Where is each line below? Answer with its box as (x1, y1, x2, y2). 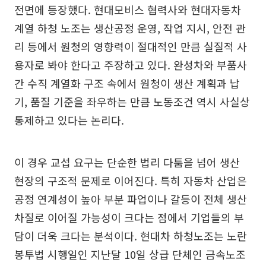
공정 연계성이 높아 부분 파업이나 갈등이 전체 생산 (14, 191, 247, 207)
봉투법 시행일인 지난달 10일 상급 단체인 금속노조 (14, 246, 246, 262)
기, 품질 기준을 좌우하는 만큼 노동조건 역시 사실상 (14, 93, 250, 109)
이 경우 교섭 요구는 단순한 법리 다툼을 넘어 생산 (14, 154, 240, 170)
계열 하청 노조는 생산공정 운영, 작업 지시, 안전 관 (14, 20, 246, 36)
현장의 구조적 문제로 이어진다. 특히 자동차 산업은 (14, 172, 247, 188)
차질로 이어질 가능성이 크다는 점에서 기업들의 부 (14, 209, 244, 225)
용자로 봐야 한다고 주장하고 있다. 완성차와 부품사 (14, 56, 247, 72)
